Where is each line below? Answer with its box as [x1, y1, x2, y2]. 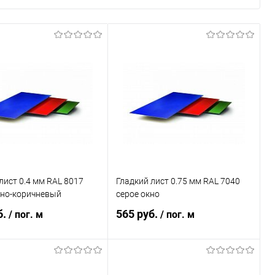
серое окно [116, 188, 160, 199]
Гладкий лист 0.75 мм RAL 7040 [116, 176, 241, 186]
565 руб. [116, 207, 161, 221]
